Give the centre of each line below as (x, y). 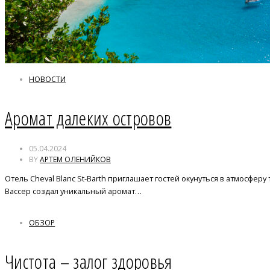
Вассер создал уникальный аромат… (73, 191)
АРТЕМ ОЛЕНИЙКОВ (75, 160)
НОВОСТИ (48, 80)
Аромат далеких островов (88, 118)
